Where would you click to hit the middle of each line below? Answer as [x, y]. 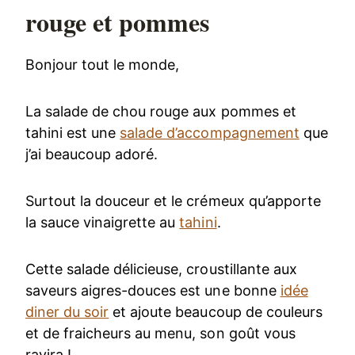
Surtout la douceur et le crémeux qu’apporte [173, 201]
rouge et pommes [118, 22]
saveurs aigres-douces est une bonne [153, 291]
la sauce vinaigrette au [103, 223]
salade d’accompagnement [210, 133]
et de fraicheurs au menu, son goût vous [160, 334]
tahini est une [73, 133]
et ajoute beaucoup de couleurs [216, 312]
